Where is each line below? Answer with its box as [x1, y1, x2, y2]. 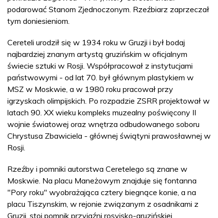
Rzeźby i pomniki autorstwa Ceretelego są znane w [7, 164, 187, 174]
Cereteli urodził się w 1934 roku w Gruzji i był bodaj [7, 37, 185, 48]
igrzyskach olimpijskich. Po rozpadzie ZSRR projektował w [7, 96, 210, 106]
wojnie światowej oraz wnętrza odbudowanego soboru [7, 119, 200, 129]
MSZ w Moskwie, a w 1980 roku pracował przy [7, 84, 173, 94]
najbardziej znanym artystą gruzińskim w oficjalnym [7, 49, 187, 59]
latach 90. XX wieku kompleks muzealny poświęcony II [7, 108, 196, 118]
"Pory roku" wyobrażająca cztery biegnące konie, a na [7, 187, 196, 198]
